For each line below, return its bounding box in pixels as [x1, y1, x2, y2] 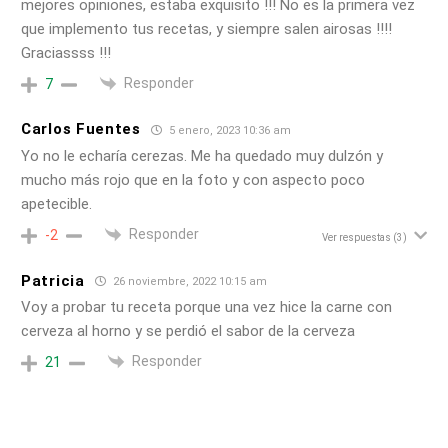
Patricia [21, 271, 85, 290]
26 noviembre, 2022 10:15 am [109, 275, 267, 289]
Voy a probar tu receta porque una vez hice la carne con [21, 298, 392, 317]
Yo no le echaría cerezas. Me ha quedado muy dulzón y [21, 146, 383, 165]
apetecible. [21, 194, 92, 213]
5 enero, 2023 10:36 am [165, 123, 291, 137]
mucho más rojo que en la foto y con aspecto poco [21, 170, 365, 189]
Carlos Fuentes [21, 120, 141, 139]
